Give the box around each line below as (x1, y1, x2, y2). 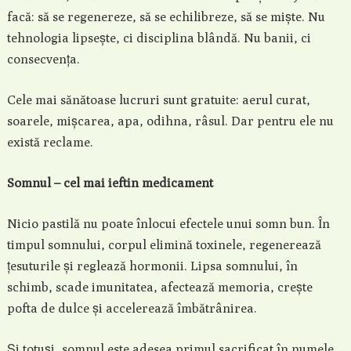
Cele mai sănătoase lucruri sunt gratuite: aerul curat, (6, 92, 310, 107)
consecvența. (6, 52, 80, 67)
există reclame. (6, 135, 93, 150)
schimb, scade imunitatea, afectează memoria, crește (6, 280, 313, 295)
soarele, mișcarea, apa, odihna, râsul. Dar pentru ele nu (6, 114, 334, 128)
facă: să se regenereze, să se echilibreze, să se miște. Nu (6, 9, 325, 24)
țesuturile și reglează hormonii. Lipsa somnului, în (6, 259, 298, 273)
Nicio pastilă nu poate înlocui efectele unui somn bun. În (6, 216, 330, 231)
